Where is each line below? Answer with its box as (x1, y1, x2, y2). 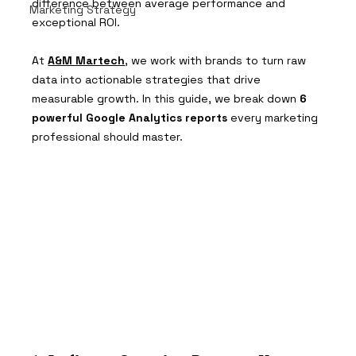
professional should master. (32, 129, 184, 144)
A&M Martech (48, 52, 126, 68)
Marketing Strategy (29, 2, 137, 17)
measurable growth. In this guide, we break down (32, 91, 300, 106)
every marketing (227, 110, 322, 125)
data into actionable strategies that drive (32, 72, 265, 87)
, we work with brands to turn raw (125, 52, 310, 68)
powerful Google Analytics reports (32, 110, 228, 125)
